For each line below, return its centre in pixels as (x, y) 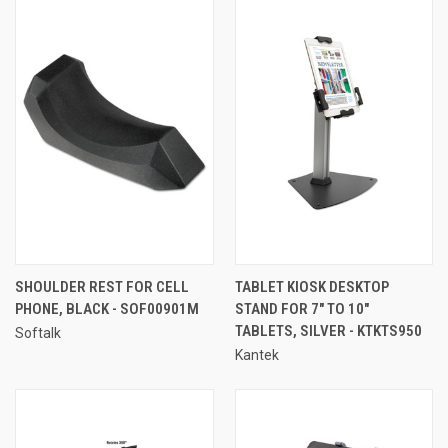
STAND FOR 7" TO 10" (301, 308)
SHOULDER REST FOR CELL (102, 286)
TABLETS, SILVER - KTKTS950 (328, 330)
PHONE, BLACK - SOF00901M (107, 308)
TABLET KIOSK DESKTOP (311, 286)
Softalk (38, 332)
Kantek (256, 354)
